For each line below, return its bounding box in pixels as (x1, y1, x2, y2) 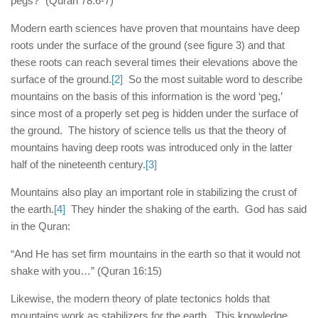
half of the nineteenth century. (11, 158, 146, 170)
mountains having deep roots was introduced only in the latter (11, 141, 292, 153)
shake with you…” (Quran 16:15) (11, 265, 162, 277)
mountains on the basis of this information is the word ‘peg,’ (11, 90, 282, 102)
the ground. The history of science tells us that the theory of (11, 124, 286, 136)
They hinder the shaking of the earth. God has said (65, 203, 307, 215)
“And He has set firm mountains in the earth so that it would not (11, 248, 300, 260)
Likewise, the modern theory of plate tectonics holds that (11, 292, 270, 305)
